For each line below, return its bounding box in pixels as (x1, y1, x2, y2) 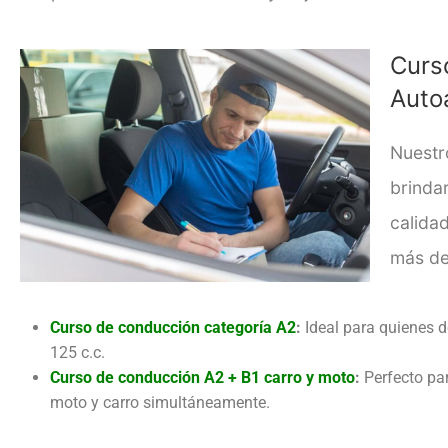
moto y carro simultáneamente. (50, 392, 270, 412)
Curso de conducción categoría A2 (50, 317, 296, 337)
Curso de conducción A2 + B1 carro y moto (50, 367, 355, 387)
